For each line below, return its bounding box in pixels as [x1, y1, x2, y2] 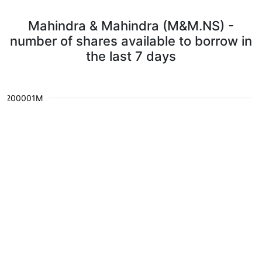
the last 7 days [86, 49, 176, 64]
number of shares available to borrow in [10, 33, 252, 49]
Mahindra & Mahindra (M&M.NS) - [28, 18, 234, 33]
